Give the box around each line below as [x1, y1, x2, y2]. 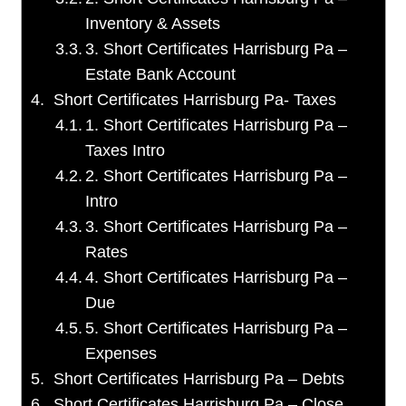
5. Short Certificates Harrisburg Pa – [85, 319, 348, 338]
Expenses [85, 344, 158, 363]
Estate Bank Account [85, 65, 246, 84]
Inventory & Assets [85, 14, 221, 34]
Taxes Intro [85, 141, 166, 160]
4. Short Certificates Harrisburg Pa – [85, 268, 348, 287]
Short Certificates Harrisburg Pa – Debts [53, 370, 345, 389]
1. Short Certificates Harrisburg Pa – [85, 116, 348, 135]
